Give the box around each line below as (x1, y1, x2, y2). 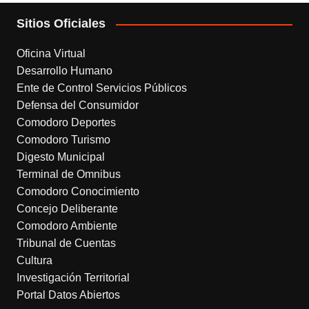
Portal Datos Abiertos (16, 289, 120, 301)
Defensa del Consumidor (16, 99, 139, 112)
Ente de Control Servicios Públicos (16, 82, 187, 94)
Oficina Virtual (16, 48, 86, 60)
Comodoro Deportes (16, 117, 116, 129)
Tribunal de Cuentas (16, 237, 116, 250)
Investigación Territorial (16, 272, 130, 284)
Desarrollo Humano (16, 65, 112, 77)
